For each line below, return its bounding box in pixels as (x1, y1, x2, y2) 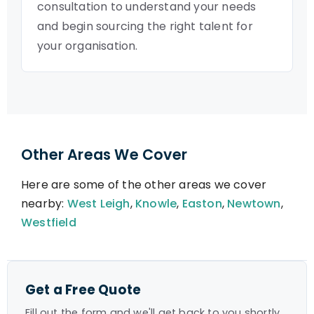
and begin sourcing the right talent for (37, 18, 253, 34)
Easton (182, 196, 222, 212)
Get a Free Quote (25, 281, 142, 299)
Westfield (21, 214, 76, 231)
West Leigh (67, 196, 130, 212)
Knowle (135, 196, 177, 212)
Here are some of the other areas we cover (21, 177, 267, 193)
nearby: (21, 196, 67, 212)
